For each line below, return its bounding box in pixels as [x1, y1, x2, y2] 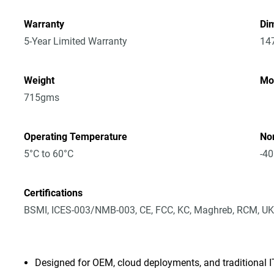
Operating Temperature [24, 131, 128, 143]
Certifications [24, 187, 83, 199]
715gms [24, 92, 60, 103]
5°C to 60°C [24, 148, 74, 160]
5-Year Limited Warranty [24, 35, 128, 47]
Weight [24, 75, 55, 86]
